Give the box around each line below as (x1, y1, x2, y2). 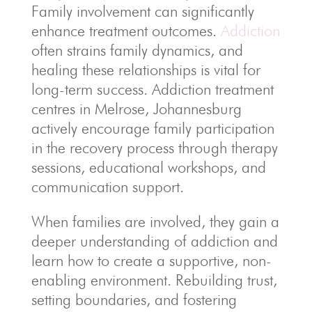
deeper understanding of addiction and (31, 232, 278, 251)
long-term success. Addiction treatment (31, 80, 274, 99)
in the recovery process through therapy (31, 139, 278, 157)
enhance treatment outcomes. (31, 22, 221, 40)
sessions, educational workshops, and (31, 158, 266, 177)
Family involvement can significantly (31, 2, 254, 21)
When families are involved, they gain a (31, 212, 279, 231)
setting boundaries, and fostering (31, 290, 237, 309)
